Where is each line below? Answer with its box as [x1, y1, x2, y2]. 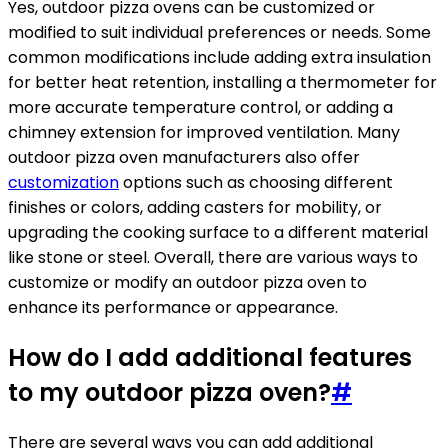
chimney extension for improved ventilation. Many [8, 121, 400, 145]
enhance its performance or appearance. [8, 296, 338, 320]
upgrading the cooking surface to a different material [8, 221, 428, 245]
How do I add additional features [8, 341, 412, 375]
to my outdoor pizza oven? [8, 376, 331, 410]
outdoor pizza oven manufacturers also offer [8, 146, 360, 170]
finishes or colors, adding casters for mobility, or [8, 196, 382, 220]
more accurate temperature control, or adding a [8, 96, 393, 120]
